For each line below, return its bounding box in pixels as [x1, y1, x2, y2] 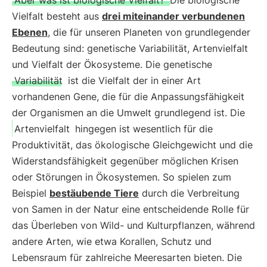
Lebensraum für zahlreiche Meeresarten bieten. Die [12, 252, 242, 263]
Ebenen [12, 26, 48, 38]
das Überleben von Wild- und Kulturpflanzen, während [12, 219, 255, 231]
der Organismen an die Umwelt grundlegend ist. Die [12, 107, 245, 119]
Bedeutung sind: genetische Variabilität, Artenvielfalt [12, 42, 248, 54]
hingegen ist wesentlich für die [72, 123, 213, 135]
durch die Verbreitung [139, 187, 240, 199]
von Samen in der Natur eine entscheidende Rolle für [12, 203, 249, 215]
